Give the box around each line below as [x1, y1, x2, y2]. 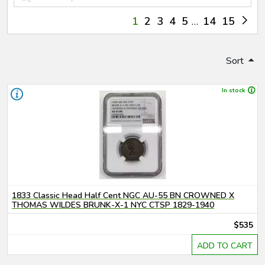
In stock [222, 86, 245, 95]
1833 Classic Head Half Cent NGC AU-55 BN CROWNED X [12, 190, 234, 201]
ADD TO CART [197, 240, 253, 251]
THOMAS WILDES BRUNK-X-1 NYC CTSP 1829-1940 [12, 199, 214, 211]
